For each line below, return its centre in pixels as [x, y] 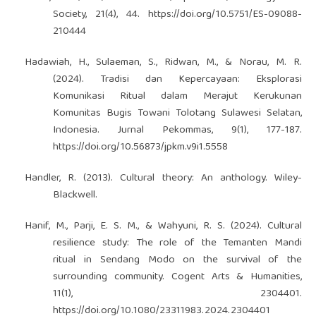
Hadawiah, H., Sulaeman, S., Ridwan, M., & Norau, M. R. [163, 62]
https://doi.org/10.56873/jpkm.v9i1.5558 [141, 147]
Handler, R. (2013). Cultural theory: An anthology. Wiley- [163, 178]
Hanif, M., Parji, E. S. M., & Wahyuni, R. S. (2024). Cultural [163, 226]
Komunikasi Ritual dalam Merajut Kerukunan [178, 96]
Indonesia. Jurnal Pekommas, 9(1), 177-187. [178, 130]
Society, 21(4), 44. [101, 14]
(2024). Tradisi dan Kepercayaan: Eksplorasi [178, 79]
